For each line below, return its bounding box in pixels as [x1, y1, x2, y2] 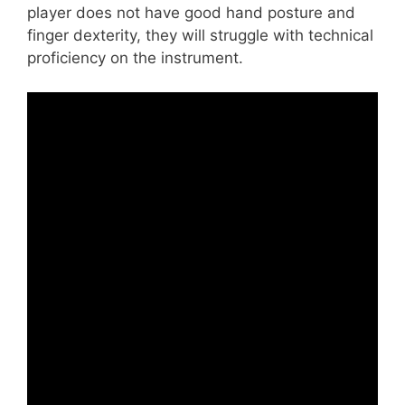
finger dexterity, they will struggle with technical [27, 25, 373, 44]
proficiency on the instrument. [27, 48, 243, 67]
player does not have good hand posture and [27, 3, 355, 22]
